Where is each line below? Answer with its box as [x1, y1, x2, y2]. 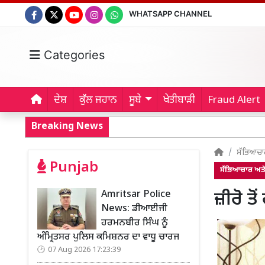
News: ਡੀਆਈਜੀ [101, 203, 167, 215]
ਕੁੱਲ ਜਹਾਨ [79, 94, 117, 107]
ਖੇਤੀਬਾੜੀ [163, 94, 196, 107]
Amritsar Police [101, 189, 171, 201]
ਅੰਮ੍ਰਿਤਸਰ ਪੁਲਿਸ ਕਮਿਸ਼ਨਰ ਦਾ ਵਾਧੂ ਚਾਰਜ [37, 231, 179, 244]
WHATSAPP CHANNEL [129, 9, 212, 18]
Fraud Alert [208, 94, 261, 107]
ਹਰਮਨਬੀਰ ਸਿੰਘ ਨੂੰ [101, 217, 168, 230]
